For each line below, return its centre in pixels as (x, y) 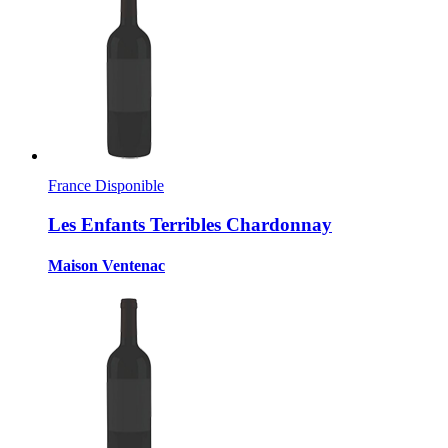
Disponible (129, 186)
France (71, 186)
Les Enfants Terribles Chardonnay (190, 224)
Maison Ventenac (106, 266)
